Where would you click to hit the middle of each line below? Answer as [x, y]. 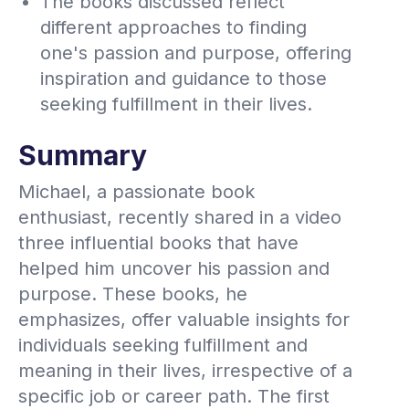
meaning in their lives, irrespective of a [185, 370]
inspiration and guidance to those [184, 78]
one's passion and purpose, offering [196, 52]
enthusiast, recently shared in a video [180, 217]
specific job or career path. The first [174, 396]
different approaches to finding [173, 27]
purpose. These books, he [133, 294]
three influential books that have [158, 242]
